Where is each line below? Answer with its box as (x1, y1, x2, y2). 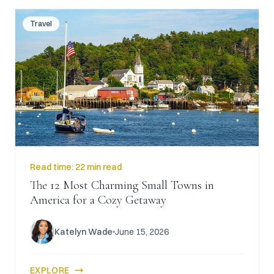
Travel (30, 19, 52, 28)
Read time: (30, 161, 75, 172)
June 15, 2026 (115, 226, 169, 237)
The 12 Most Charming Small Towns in (30, 178, 214, 193)
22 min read (75, 161, 122, 172)
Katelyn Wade (54, 226, 113, 237)
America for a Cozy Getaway (30, 193, 166, 207)
